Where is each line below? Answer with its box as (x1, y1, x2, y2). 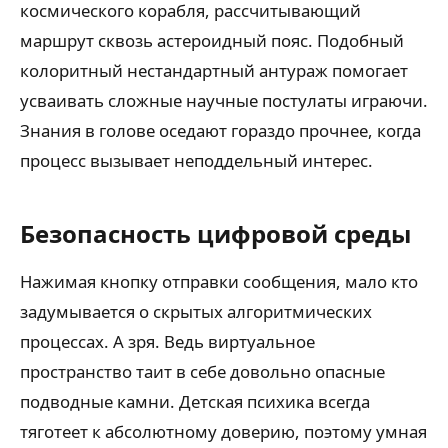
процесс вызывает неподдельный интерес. (20, 148, 373, 172)
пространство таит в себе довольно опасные (20, 359, 385, 383)
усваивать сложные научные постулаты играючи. (20, 88, 428, 112)
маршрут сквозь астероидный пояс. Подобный (20, 28, 404, 52)
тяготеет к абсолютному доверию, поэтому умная (20, 419, 427, 443)
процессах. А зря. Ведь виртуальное (20, 329, 315, 353)
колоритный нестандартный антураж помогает (20, 58, 408, 82)
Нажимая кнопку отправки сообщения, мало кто (20, 269, 418, 293)
